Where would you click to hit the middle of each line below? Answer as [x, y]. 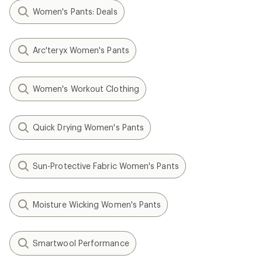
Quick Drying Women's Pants [89, 127]
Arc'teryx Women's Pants [81, 50]
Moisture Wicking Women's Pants [97, 204]
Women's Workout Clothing [86, 89]
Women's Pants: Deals [75, 11]
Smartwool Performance [81, 243]
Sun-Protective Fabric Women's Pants [106, 166]
